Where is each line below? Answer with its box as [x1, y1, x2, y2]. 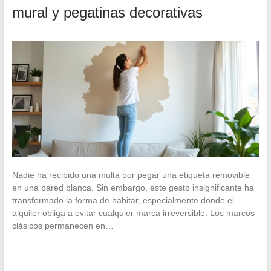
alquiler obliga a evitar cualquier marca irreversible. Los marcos [11, 208, 255, 218]
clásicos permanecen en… [11, 221, 114, 231]
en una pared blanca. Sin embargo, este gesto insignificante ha [11, 183, 254, 193]
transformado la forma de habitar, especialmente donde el [11, 195, 234, 206]
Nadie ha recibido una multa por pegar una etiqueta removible [11, 170, 250, 180]
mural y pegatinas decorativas [11, 4, 203, 21]
